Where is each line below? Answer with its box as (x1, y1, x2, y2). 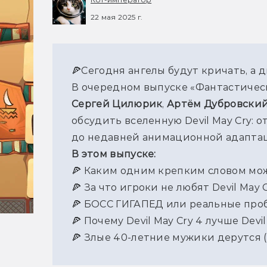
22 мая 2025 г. (91, 12, 143, 21)
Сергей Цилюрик (72, 98, 163, 110)
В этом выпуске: (72, 148, 156, 160)
